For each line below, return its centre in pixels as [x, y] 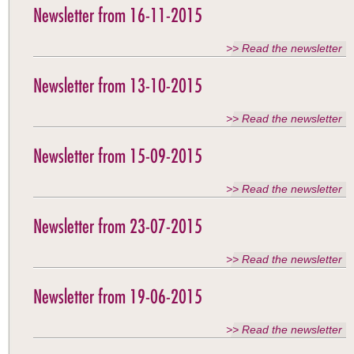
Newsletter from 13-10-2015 [118, 85]
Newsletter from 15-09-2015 [118, 156]
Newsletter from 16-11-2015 [118, 15]
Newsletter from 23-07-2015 [118, 226]
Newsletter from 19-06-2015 [118, 296]
